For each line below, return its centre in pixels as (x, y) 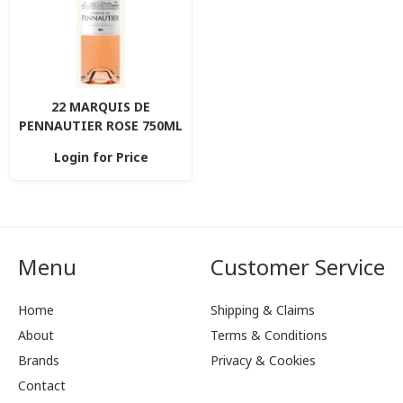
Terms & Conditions (269, 335)
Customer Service (298, 267)
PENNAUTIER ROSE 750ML (101, 125)
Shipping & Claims (263, 310)
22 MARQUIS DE (101, 107)
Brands (39, 360)
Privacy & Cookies (263, 360)
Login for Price (101, 157)
